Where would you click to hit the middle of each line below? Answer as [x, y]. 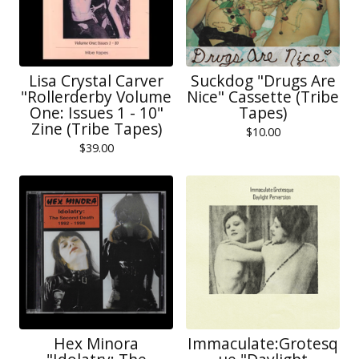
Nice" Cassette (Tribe [263, 97]
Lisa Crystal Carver [96, 81]
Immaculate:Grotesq [263, 343]
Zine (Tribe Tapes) [96, 129]
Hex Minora [96, 343]
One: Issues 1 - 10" [96, 113]
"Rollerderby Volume [96, 97]
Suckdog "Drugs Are [263, 81]
